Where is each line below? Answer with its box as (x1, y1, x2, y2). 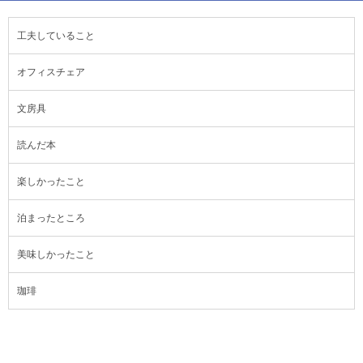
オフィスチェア (17, 66, 85, 78)
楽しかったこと (17, 175, 85, 187)
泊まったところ (17, 211, 85, 224)
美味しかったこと (17, 248, 95, 260)
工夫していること (17, 29, 95, 41)
